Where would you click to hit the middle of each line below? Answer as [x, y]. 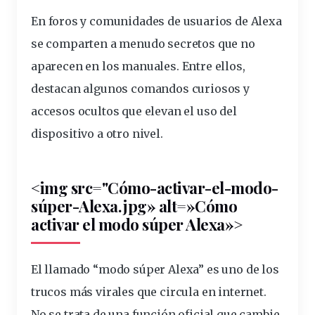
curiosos [216, 89]
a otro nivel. [129, 134]
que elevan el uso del [178, 111]
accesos [54, 111]
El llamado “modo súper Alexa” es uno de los [155, 270]
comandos [160, 89]
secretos [191, 44]
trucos [49, 292]
